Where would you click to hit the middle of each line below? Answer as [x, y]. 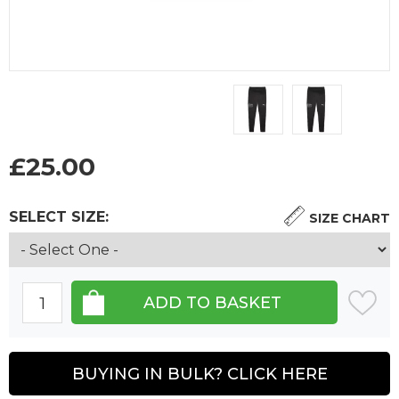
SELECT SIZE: [59, 217]
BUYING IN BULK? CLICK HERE [199, 374]
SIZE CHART [350, 219]
